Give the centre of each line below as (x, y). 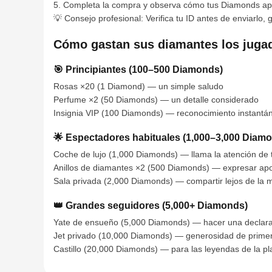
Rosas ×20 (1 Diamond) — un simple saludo (138, 86)
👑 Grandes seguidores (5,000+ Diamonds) (151, 206)
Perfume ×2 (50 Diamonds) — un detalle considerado (156, 100)
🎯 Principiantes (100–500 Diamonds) (138, 70)
